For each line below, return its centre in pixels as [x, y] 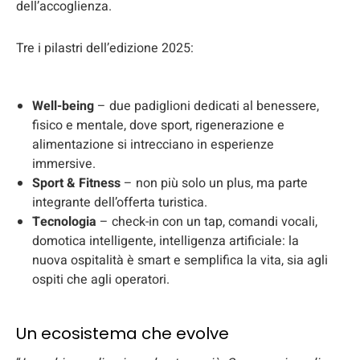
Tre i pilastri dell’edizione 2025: [105, 49]
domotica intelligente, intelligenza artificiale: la [166, 241]
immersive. [64, 164]
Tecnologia [64, 222]
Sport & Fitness [76, 184]
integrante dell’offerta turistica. [120, 203]
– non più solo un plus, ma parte [214, 184]
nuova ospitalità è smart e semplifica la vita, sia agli [180, 261]
